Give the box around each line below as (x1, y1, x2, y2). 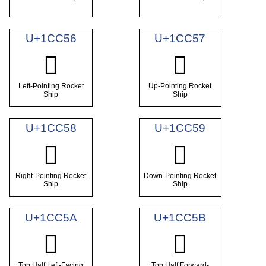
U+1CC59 (154, 121, 206, 134)
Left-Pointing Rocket (18, 82, 84, 91)
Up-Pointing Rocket (148, 82, 212, 91)
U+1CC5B (154, 211, 207, 224)
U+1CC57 (154, 31, 206, 45)
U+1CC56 (25, 31, 77, 45)
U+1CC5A (24, 211, 77, 224)
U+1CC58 (25, 121, 77, 134)
